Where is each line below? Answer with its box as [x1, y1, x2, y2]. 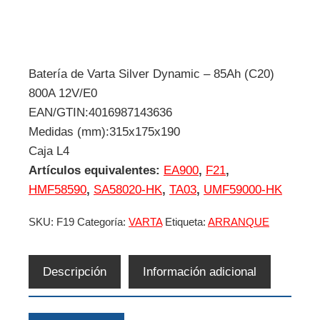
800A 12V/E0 [29, 86, 97, 100]
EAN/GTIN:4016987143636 [29, 106, 172, 119]
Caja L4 [29, 144, 69, 158]
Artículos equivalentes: [29, 164, 164, 177]
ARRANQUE [208, 216, 269, 228]
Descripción [43, 265, 106, 279]
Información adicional [143, 265, 256, 279]
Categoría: [77, 216, 129, 228]
